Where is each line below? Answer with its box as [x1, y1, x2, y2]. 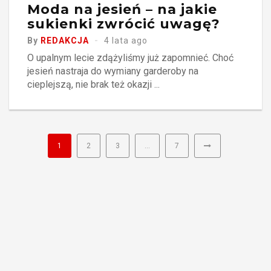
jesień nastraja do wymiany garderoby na [27, 65, 198, 77]
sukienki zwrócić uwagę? [27, 15, 220, 32]
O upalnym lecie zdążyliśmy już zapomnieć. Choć [27, 51, 233, 64]
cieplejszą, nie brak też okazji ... [27, 78, 160, 90]
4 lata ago [104, 35, 148, 45]
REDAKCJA [41, 35, 89, 45]
